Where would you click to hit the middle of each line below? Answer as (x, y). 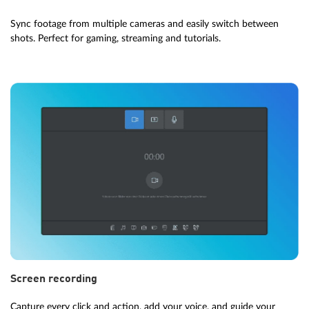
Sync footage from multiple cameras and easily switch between (144, 24)
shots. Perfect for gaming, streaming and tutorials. (116, 39)
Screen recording (54, 280)
